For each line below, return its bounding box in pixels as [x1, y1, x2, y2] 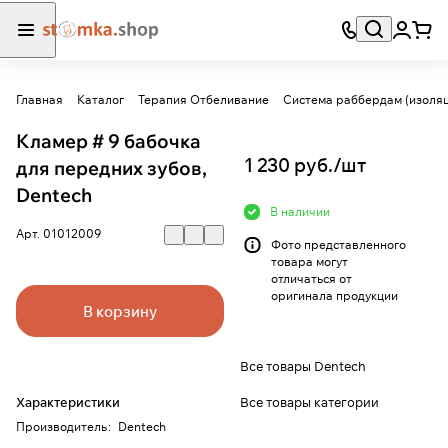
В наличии [270, 204, 330, 220]
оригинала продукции [271, 288, 398, 304]
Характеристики [16, 394, 120, 411]
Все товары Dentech [240, 357, 366, 374]
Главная [16, 92, 63, 108]
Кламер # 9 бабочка [16, 129, 201, 154]
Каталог [77, 92, 124, 108]
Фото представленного [271, 237, 406, 253]
